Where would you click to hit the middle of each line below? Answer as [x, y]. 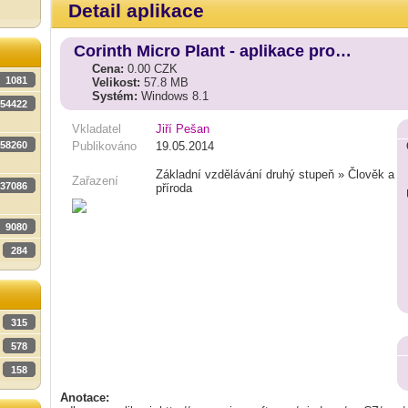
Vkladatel [97, 129]
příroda [174, 188]
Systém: [115, 96]
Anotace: [85, 398]
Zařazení [95, 181]
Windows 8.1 [173, 96]
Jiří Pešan [183, 129]
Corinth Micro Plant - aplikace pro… [213, 51]
